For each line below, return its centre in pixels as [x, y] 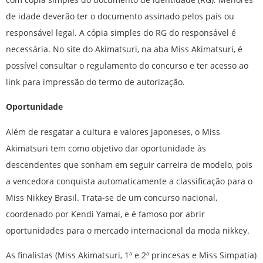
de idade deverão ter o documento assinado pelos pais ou [120, 16]
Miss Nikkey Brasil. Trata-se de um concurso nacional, [112, 197]
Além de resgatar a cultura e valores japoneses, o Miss [113, 131]
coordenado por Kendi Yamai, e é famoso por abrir [105, 214]
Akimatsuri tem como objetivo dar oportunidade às [106, 148]
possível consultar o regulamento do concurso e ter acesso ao [127, 66]
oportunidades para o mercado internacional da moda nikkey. [128, 230]
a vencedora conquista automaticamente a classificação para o [129, 181]
